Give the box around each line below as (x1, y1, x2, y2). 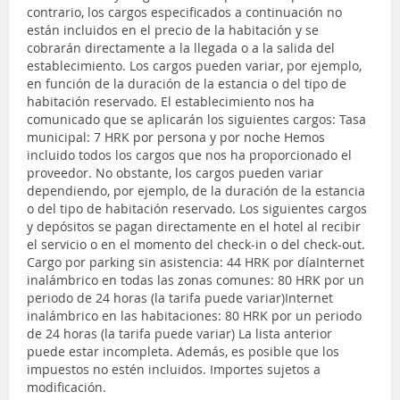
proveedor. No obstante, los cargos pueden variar (27, 163, 323, 181)
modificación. (27, 378, 106, 396)
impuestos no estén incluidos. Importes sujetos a (27, 360, 321, 378)
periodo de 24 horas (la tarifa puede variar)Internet (27, 288, 333, 306)
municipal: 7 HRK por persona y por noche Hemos (27, 128, 325, 146)
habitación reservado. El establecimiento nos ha (27, 92, 314, 110)
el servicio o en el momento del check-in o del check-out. (27, 235, 365, 253)
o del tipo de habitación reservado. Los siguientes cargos (27, 199, 367, 217)
